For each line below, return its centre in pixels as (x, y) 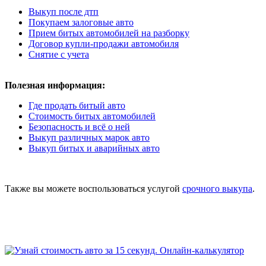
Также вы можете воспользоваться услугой (94, 189)
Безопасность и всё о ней (79, 127)
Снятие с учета (59, 55)
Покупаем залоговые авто (81, 23)
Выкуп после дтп (64, 12)
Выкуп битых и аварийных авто (94, 148)
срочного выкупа (217, 189)
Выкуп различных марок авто (89, 138)
